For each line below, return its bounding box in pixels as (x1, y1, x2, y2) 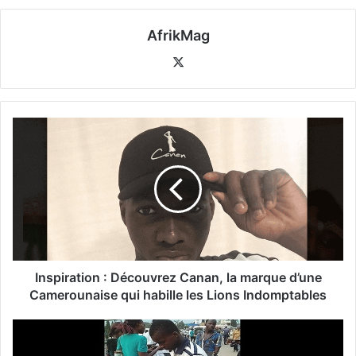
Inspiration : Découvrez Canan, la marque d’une (34, 269, 322, 286)
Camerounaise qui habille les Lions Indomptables (29, 287, 327, 304)
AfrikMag (146, 27, 210, 44)
